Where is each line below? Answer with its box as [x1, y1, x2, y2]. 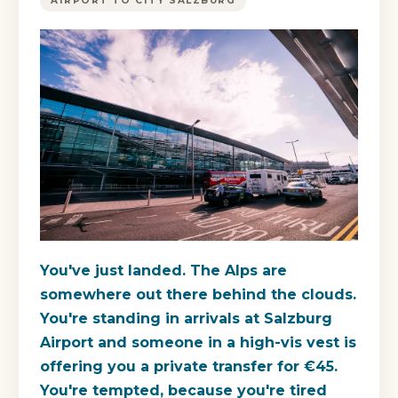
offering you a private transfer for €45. [40, 358, 338, 376]
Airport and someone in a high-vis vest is [40, 334, 356, 352]
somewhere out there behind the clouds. [40, 286, 356, 304]
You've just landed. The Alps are [40, 262, 287, 280]
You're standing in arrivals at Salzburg [40, 310, 332, 328]
